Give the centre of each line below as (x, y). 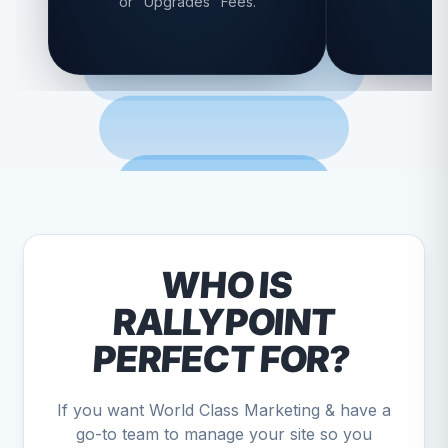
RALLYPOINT (224, 322)
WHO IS (226, 285)
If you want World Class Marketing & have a (224, 410)
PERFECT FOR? (221, 359)
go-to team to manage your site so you (224, 434)
